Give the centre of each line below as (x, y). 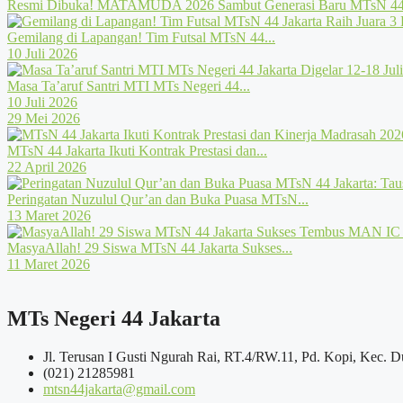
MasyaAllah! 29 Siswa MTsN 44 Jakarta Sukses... (150, 247)
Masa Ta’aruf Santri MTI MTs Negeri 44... (129, 85)
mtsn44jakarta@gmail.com (119, 389)
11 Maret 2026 (49, 264)
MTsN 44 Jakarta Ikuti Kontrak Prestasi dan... (137, 150)
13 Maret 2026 (49, 215)
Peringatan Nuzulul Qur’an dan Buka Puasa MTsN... (158, 199)
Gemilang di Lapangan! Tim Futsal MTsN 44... (141, 37)
